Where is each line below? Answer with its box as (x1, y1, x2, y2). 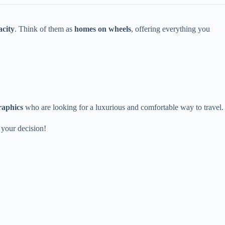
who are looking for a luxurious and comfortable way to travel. (23, 103, 223, 112)
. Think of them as (15, 25, 74, 34)
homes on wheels (74, 25, 131, 34)
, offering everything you (131, 25, 210, 34)
